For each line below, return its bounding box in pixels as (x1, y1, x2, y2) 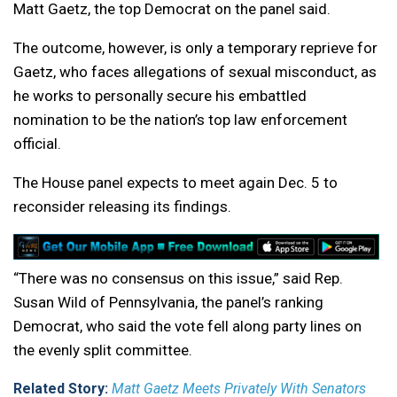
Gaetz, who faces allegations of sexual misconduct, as (13, 63, 377, 82)
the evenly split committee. (13, 341, 192, 360)
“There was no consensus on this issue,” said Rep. (13, 269, 343, 288)
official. (13, 135, 61, 153)
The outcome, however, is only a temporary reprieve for (13, 39, 378, 58)
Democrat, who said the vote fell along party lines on (13, 317, 362, 336)
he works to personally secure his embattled (13, 87, 307, 105)
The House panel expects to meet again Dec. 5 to (13, 174, 338, 192)
